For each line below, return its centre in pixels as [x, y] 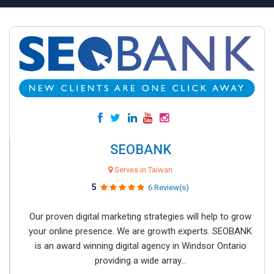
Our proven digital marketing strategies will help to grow [140, 217]
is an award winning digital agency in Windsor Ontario [140, 246]
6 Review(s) [168, 187]
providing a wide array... [140, 261]
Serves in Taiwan [143, 170]
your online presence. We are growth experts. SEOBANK [140, 231]
